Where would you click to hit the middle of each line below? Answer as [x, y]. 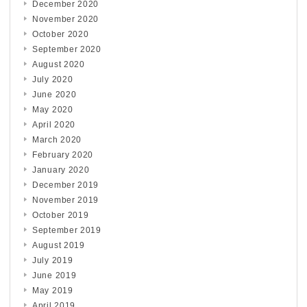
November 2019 [66, 200]
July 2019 [53, 260]
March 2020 [57, 139]
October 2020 [61, 34]
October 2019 [61, 215]
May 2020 [53, 109]
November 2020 [66, 19]
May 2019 [53, 290]
